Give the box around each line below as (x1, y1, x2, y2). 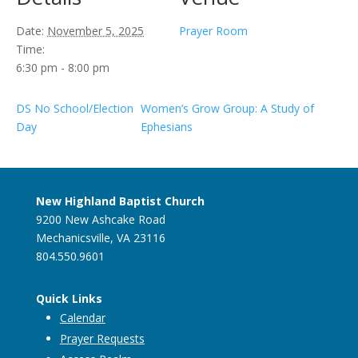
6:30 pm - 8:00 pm (16, 60, 109, 75)
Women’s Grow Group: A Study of (140, 101, 314, 116)
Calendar (59, 310, 105, 325)
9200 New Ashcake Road (35, 212, 165, 227)
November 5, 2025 (47, 23, 144, 38)
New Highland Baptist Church (35, 193, 205, 209)
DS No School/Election (16, 101, 133, 116)
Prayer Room (179, 23, 248, 38)
